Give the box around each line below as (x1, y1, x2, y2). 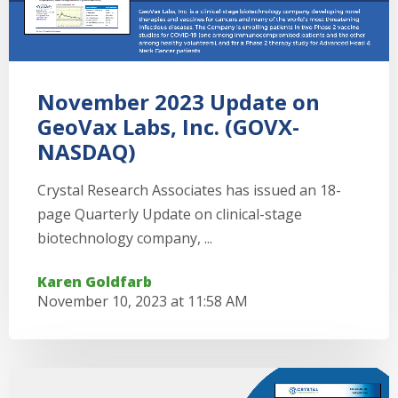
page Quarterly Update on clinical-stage (37, 204, 302, 224)
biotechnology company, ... (37, 228, 212, 248)
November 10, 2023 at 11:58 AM (37, 291, 248, 311)
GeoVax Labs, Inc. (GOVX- (37, 112, 299, 141)
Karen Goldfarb (37, 272, 152, 291)
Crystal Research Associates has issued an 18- (37, 180, 341, 200)
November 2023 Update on (37, 87, 320, 116)
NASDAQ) (37, 137, 136, 166)
